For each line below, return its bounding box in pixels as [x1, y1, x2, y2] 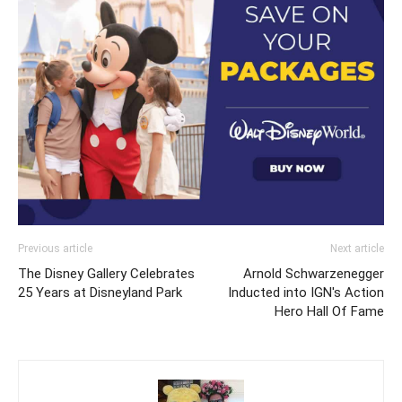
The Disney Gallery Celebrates [18, 265, 195, 282]
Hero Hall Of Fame [275, 302, 384, 319]
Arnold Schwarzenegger [243, 265, 384, 282]
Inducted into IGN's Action [228, 284, 384, 301]
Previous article [18, 241, 92, 255]
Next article [330, 241, 384, 255]
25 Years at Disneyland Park [18, 284, 182, 301]
